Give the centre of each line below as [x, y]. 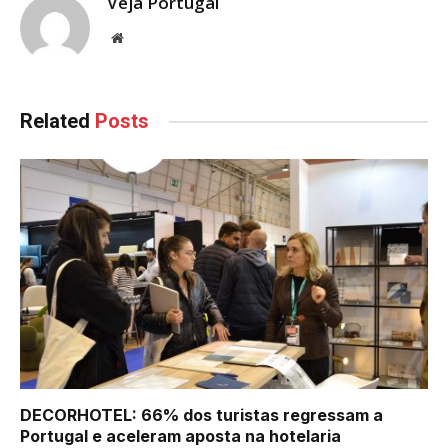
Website [144, 37]
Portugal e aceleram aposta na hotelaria [180, 435]
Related [57, 121]
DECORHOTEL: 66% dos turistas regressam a [201, 414]
